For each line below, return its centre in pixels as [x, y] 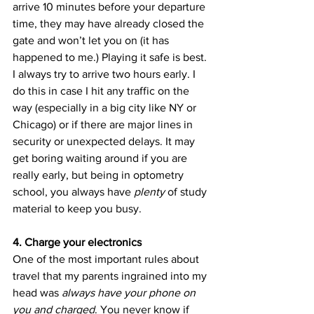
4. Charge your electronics [77, 242]
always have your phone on [130, 292]
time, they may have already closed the [110, 23]
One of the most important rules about [107, 259]
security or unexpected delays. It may [105, 141]
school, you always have [73, 191]
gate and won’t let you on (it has [92, 40]
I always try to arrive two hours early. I [105, 74]
